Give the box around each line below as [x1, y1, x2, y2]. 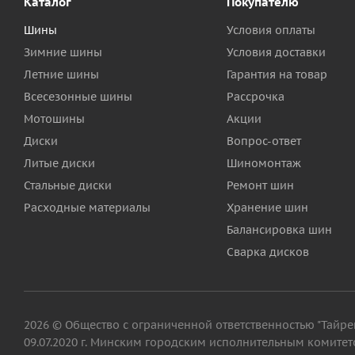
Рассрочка [226, 90, 284, 105]
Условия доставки [226, 45, 326, 60]
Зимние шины [24, 45, 102, 60]
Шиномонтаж [226, 156, 301, 171]
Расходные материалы [24, 200, 151, 216]
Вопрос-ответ [226, 134, 301, 149]
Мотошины [24, 112, 85, 127]
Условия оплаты [226, 23, 315, 38]
